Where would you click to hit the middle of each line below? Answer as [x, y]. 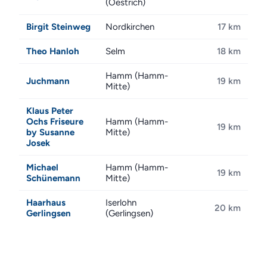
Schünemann [53, 178]
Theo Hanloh [53, 51]
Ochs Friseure [55, 122]
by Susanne [50, 132]
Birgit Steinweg [58, 27]
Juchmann [48, 81]
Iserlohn [121, 203]
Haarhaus [46, 203]
